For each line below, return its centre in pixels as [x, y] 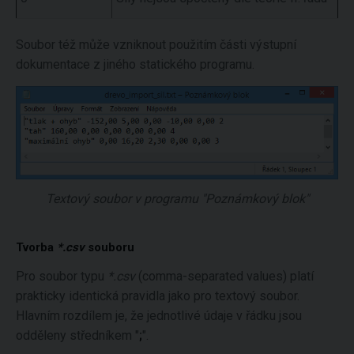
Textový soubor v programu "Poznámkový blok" [177, 199]
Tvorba [36, 248]
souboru [109, 248]
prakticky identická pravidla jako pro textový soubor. [158, 296]
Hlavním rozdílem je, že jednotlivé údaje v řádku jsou [159, 316]
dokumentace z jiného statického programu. [135, 64]
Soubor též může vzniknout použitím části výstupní [156, 44]
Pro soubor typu [62, 277]
